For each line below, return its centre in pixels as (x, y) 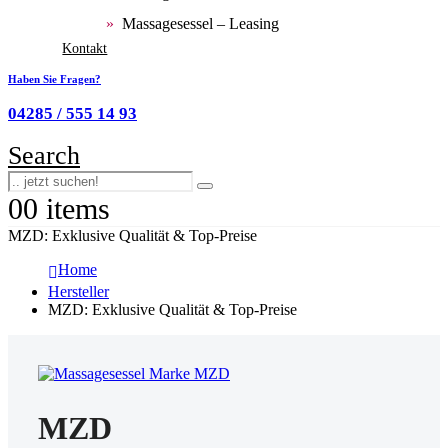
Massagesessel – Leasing (200, 23)
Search (44, 155)
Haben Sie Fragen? (54, 79)
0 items (66, 208)
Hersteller (78, 291)
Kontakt (85, 48)
